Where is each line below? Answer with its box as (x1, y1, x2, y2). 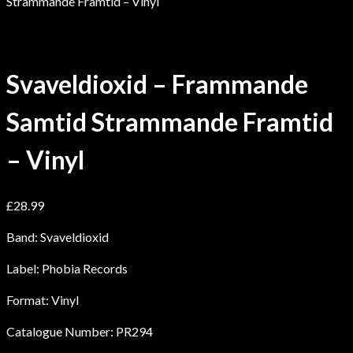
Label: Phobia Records (6, 260, 128, 276)
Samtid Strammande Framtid (6, 106, 333, 138)
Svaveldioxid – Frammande (6, 69, 308, 100)
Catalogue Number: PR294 (6, 323, 153, 339)
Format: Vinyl (6, 292, 79, 307)
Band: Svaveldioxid (6, 229, 109, 244)
